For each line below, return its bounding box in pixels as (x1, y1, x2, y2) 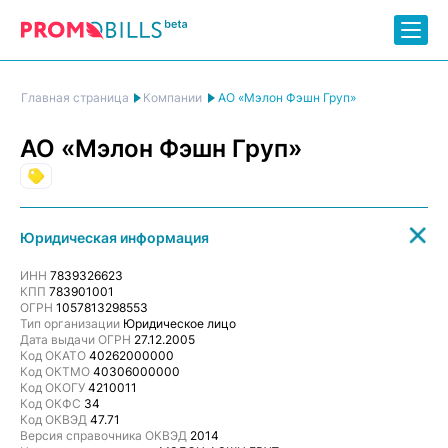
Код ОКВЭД (20, 412, 87, 427)
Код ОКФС (20, 396, 81, 411)
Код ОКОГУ (20, 380, 85, 395)
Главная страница (21, 90, 129, 105)
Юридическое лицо (123, 316, 236, 331)
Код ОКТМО (20, 364, 90, 379)
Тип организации (20, 316, 120, 331)
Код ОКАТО (20, 348, 86, 363)
